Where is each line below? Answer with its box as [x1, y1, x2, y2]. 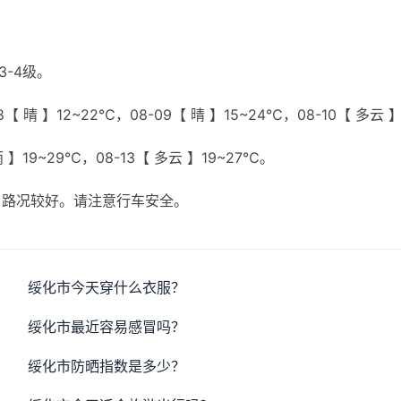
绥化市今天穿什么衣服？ [28, 278, 186, 296]
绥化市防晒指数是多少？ [28, 357, 186, 375]
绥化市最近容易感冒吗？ [28, 318, 186, 336]
